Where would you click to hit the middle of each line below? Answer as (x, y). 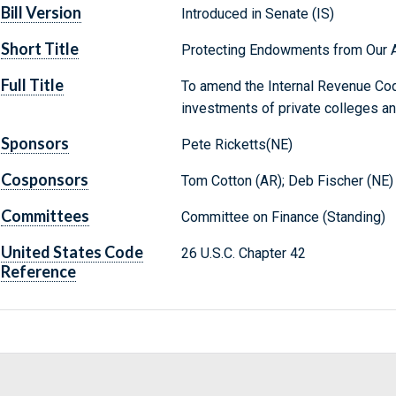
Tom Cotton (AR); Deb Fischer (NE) (287, 181)
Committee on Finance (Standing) (283, 217)
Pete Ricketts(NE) (236, 145)
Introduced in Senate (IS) (257, 14)
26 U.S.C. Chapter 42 (243, 254)
